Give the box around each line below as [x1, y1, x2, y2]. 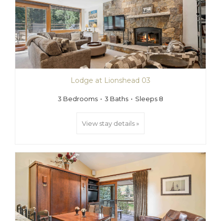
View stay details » [82, 119, 139, 127]
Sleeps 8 [135, 95, 163, 103]
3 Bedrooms [58, 95, 98, 103]
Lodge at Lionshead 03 [71, 76, 150, 85]
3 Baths [105, 95, 128, 103]
